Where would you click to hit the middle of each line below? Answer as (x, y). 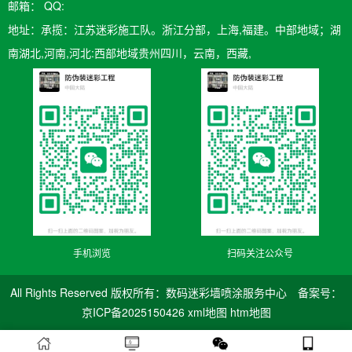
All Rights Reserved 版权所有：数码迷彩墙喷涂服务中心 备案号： (176, 292)
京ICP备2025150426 (134, 312)
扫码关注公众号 (260, 252)
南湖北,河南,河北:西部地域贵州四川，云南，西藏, (130, 53)
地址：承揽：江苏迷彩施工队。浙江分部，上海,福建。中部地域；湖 (174, 29)
